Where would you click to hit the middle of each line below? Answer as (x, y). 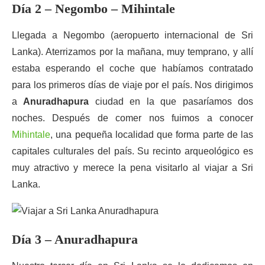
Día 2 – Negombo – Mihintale (93, 9)
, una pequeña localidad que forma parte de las (152, 135)
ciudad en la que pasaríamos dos (171, 101)
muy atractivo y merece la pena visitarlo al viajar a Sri (132, 168)
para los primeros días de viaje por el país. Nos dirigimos (132, 85)
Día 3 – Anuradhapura (75, 239)
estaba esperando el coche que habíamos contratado (132, 68)
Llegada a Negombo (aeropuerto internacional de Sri (132, 35)
